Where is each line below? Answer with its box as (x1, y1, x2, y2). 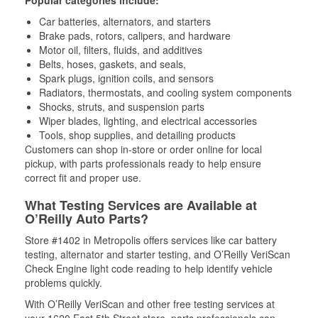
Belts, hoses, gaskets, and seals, (39, 57, 186, 71)
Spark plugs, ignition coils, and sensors (39, 71, 214, 85)
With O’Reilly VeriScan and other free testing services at (25, 297, 275, 311)
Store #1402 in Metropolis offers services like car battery (25, 233, 277, 247)
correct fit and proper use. (25, 170, 141, 185)
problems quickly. (25, 275, 102, 290)
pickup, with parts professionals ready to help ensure (25, 156, 261, 170)
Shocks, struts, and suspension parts (39, 99, 204, 114)
